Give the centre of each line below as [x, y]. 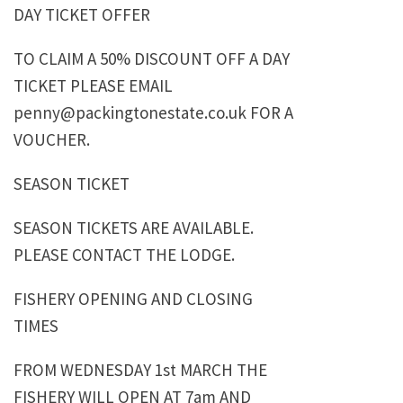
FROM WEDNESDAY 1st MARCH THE [140, 370]
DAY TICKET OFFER [82, 15]
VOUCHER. [52, 140]
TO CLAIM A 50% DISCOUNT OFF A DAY [152, 59]
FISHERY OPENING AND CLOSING [133, 299]
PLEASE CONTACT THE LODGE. [124, 255]
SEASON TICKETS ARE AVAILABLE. [134, 228]
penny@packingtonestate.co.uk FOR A [153, 113]
